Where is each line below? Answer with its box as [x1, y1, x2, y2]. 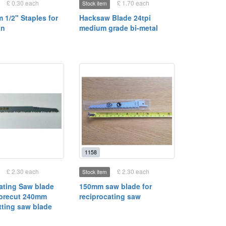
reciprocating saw [79, 191, 141, 201]
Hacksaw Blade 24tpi [79, 13, 151, 23]
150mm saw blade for [79, 181, 152, 191]
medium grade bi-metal [79, 23, 158, 33]
